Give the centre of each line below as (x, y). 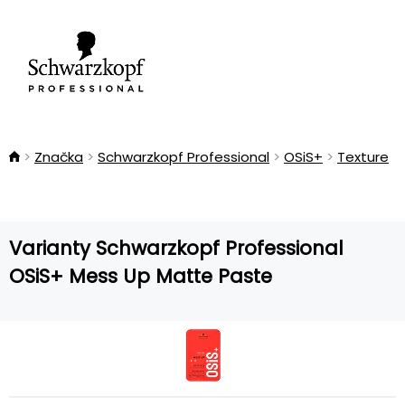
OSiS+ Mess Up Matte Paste (141, 276)
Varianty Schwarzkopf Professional (176, 248)
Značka (59, 157)
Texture (363, 157)
